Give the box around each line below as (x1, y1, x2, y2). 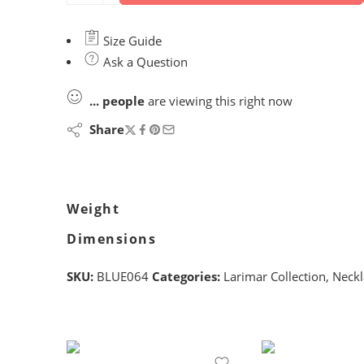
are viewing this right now (145, 93, 292, 109)
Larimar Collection (223, 268, 326, 284)
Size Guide (99, 32, 162, 49)
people (102, 93, 145, 109)
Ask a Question (99, 54, 188, 70)
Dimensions (67, 229, 157, 248)
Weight (67, 199, 120, 218)
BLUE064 (97, 268, 149, 284)
